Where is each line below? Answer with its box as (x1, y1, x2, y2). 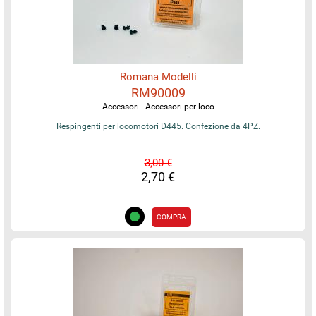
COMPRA (157, 212, 186, 221)
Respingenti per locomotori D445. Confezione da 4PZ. (56, 121, 260, 131)
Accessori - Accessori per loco (102, 101, 214, 111)
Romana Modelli (119, 70, 197, 83)
